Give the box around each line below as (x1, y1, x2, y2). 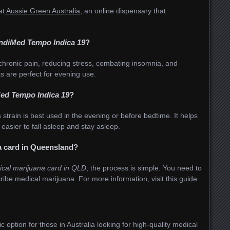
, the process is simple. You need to (86, 163, 202, 172)
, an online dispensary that (80, 6, 166, 15)
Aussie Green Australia (5, 6, 80, 15)
